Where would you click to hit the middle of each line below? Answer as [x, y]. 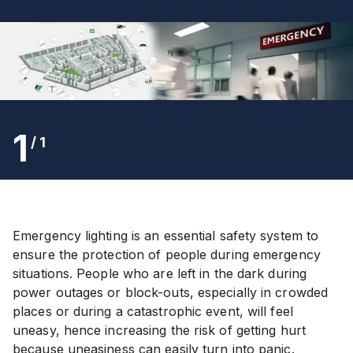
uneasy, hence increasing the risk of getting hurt [159, 330]
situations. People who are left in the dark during [160, 273]
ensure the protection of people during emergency [167, 254]
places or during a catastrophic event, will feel [153, 311]
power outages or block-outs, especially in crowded [171, 292]
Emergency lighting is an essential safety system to [166, 235]
